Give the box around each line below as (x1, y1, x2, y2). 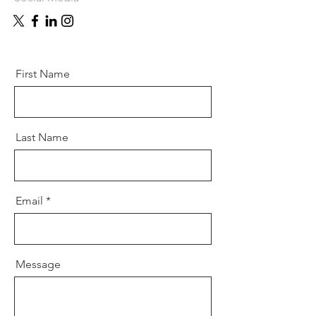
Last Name (16, 130, 68, 144)
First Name (16, 67, 70, 80)
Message (16, 257, 61, 271)
